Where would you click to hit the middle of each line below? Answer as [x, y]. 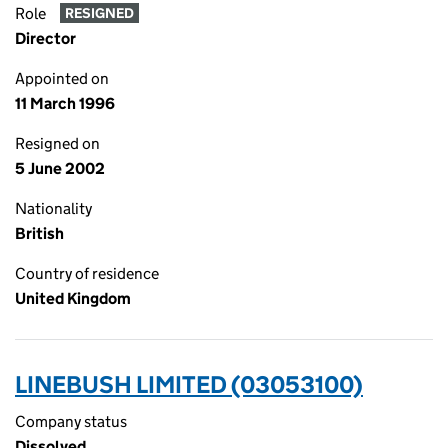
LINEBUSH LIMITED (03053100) [189, 384]
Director [45, 38]
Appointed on [62, 78]
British [39, 233]
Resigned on [57, 143]
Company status [71, 421]
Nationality [53, 208]
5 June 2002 [60, 168]
